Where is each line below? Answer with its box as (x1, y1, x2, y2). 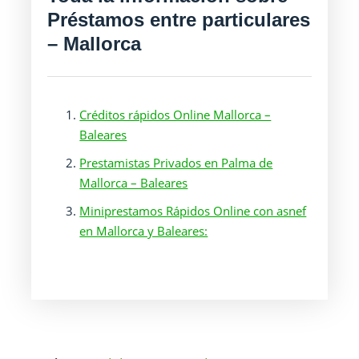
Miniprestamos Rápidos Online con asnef (79, 203, 307, 219)
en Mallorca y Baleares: (79, 223, 208, 239)
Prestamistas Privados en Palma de (79, 155, 273, 171)
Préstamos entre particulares (47, 9, 311, 30)
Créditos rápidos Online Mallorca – (79, 107, 272, 123)
